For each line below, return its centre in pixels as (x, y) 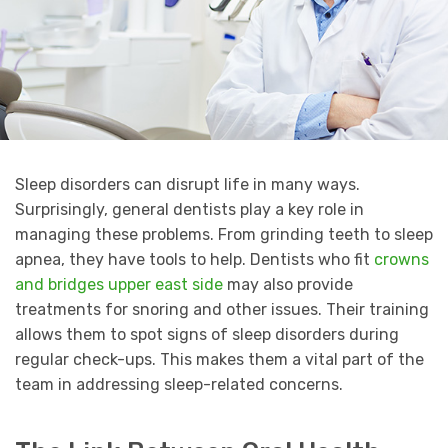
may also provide (288, 285)
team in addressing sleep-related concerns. (179, 385)
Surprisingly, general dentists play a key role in (189, 210)
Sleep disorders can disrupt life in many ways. (187, 185)
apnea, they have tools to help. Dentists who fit (194, 260)
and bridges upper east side (119, 285)
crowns (401, 260)
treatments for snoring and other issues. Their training (222, 310)
